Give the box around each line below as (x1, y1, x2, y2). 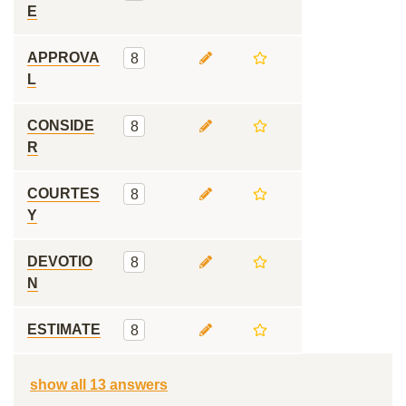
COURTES (27, 186, 100, 201)
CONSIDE (27, 118, 94, 133)
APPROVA (27, 50, 100, 65)
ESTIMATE (27, 322, 101, 337)
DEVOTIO (27, 254, 92, 269)
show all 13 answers (30, 377, 168, 392)
